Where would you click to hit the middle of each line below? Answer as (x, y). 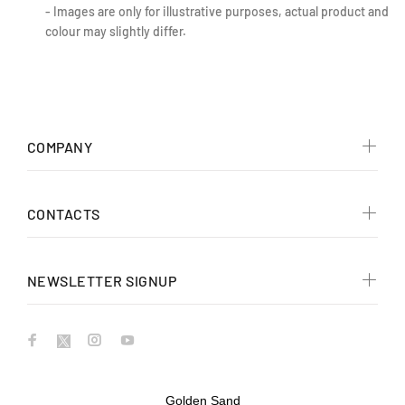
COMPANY (60, 146)
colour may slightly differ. (116, 31)
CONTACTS (64, 213)
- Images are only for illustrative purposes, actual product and (217, 11)
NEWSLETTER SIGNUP (102, 280)
